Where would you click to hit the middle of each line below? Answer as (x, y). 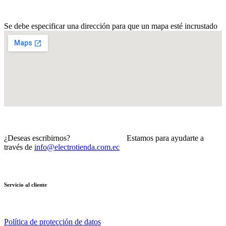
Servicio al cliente (25, 185)
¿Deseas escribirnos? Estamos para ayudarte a (104, 138)
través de (19, 147)
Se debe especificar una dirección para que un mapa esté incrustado (111, 26)
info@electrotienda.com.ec (77, 147)
